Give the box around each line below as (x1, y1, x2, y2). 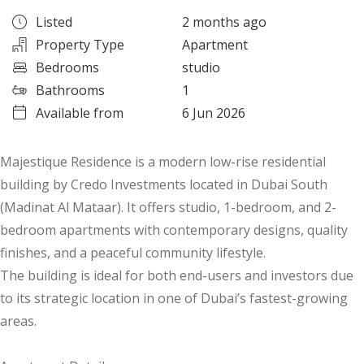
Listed (36, 13, 72, 32)
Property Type (36, 36, 124, 54)
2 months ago (182, 13, 266, 32)
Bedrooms (36, 58, 99, 77)
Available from (36, 104, 123, 123)
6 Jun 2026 (182, 104, 245, 123)
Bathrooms (36, 81, 105, 100)
